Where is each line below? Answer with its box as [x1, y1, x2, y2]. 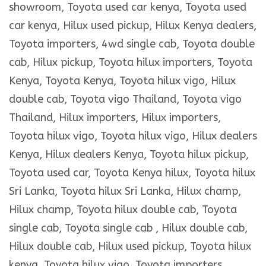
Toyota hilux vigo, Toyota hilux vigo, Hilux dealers [9, 129, 257, 143]
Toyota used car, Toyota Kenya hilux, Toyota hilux [9, 166, 255, 180]
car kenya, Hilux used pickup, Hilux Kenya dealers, [9, 19, 256, 33]
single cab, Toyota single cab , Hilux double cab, [9, 221, 248, 235]
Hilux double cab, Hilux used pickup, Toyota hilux [9, 240, 251, 254]
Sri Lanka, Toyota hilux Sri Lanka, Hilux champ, [9, 185, 241, 198]
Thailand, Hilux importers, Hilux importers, [9, 111, 221, 125]
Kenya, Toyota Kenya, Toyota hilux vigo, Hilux [9, 74, 236, 88]
